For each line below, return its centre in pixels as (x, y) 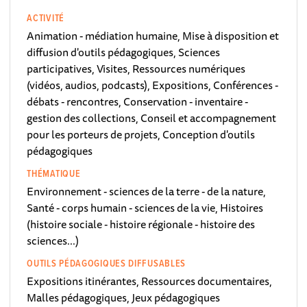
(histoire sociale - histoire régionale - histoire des (141, 224)
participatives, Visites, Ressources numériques (136, 68)
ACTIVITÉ (46, 18)
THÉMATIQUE (54, 174)
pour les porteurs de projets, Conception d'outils (141, 134)
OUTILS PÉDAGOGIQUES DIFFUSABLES (107, 263)
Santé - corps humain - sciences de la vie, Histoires (145, 207)
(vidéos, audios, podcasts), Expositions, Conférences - (153, 85)
